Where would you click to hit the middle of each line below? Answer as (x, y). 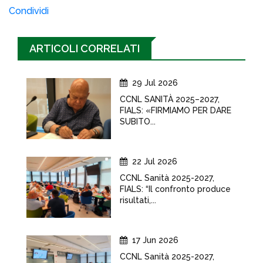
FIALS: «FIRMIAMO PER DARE (176, 110)
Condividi (29, 11)
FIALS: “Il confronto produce (175, 189)
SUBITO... (138, 122)
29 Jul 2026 (155, 83)
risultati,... (138, 200)
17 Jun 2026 (155, 240)
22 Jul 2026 (155, 161)
